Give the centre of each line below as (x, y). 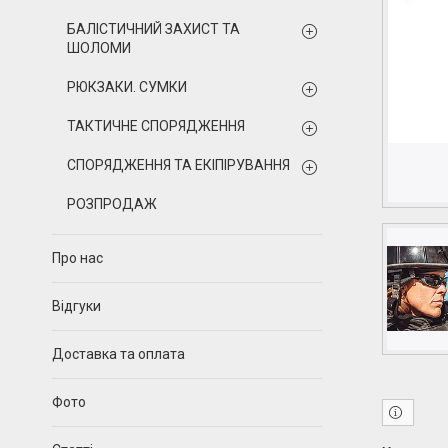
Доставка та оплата (118, 354)
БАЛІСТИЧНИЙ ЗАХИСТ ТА (153, 29)
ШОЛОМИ (99, 48)
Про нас (77, 258)
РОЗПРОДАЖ (112, 204)
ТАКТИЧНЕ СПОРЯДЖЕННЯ (156, 126)
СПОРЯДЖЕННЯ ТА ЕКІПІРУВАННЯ (178, 165)
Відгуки (76, 306)
